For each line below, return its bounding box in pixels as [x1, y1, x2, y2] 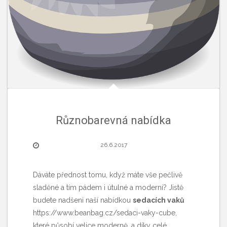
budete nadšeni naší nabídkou [33, 196, 133, 204]
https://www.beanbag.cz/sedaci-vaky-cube [33, 208, 175, 217]
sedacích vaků [133, 196, 184, 204]
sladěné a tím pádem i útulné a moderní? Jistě [33, 183, 183, 192]
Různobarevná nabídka [56, 113, 171, 127]
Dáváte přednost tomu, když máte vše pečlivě [33, 170, 182, 179]
